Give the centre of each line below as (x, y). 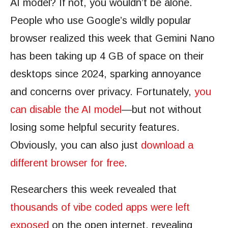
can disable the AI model (66, 109)
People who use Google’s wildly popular (101, 20)
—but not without (162, 109)
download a (167, 145)
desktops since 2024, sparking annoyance (106, 74)
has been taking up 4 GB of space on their (107, 56)
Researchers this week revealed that (93, 189)
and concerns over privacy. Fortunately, (102, 92)
